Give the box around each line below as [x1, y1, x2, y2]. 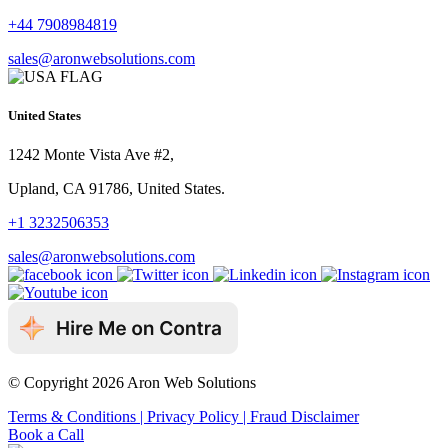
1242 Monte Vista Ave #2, [8, 145, 174, 163]
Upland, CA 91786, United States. [8, 179, 225, 197]
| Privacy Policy [140, 407, 243, 425]
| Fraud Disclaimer [243, 407, 359, 425]
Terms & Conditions [8, 407, 140, 425]
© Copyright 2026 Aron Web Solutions [8, 373, 256, 391]
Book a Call [8, 425, 84, 443]
